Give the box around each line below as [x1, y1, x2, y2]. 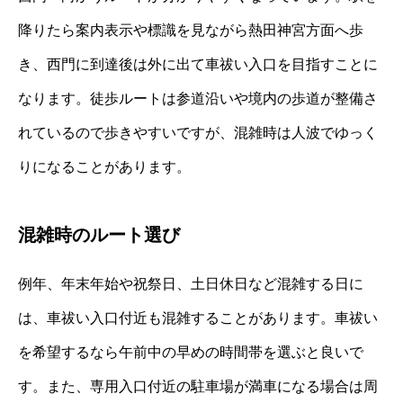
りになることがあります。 [18, 158, 191, 175]
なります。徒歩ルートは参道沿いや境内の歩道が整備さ [18, 90, 378, 106]
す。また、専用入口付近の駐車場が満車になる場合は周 [18, 378, 378, 394]
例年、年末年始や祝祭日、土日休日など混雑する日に [18, 275, 363, 291]
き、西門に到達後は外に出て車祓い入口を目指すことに [18, 56, 378, 72]
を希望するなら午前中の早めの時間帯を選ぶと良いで [18, 344, 363, 360]
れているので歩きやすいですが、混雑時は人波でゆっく [18, 124, 378, 140]
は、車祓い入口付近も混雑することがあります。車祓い [18, 309, 378, 326]
